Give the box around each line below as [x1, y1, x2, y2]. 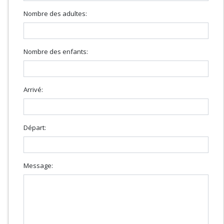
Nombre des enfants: [23, 46, 88, 56]
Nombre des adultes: [23, 8, 87, 18]
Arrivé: [23, 84, 43, 94]
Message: [23, 160, 53, 170]
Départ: [23, 122, 46, 132]
